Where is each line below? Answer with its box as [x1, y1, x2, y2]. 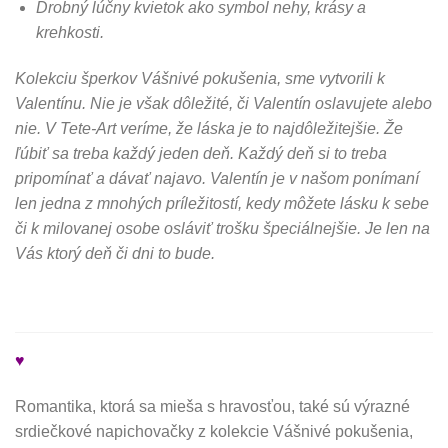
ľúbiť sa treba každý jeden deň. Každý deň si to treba [15, 144, 387, 162]
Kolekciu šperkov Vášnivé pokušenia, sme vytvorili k [15, 69, 385, 87]
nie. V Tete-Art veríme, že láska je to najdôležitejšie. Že [15, 119, 403, 137]
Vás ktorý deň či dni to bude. [15, 244, 215, 262]
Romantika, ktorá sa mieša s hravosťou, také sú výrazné [15, 398, 410, 416]
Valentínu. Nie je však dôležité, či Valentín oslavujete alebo [15, 94, 432, 112]
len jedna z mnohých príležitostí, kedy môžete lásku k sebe [15, 194, 429, 212]
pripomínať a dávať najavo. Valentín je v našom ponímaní [15, 169, 419, 187]
